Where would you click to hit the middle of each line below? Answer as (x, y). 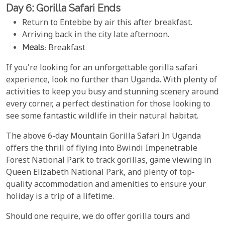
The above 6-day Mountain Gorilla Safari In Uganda (103, 137)
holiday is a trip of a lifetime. (60, 197)
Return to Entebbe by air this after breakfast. (107, 23)
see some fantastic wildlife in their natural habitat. (102, 117)
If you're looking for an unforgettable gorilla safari (102, 68)
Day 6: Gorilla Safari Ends (63, 8)
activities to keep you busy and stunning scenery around (112, 92)
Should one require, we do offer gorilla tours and (98, 217)
